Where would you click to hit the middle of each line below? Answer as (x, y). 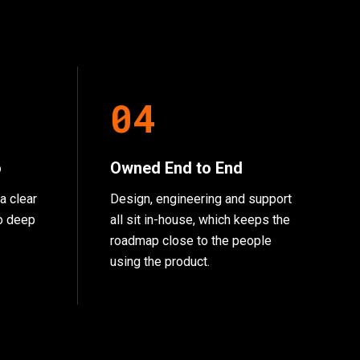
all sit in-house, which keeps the (200, 220)
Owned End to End (176, 168)
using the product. (160, 262)
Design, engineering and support (200, 199)
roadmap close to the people (190, 241)
